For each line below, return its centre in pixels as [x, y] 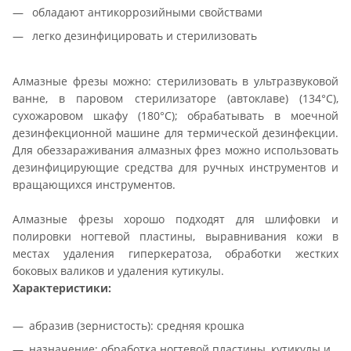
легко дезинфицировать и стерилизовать [143, 35]
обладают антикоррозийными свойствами [146, 12]
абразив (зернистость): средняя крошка [137, 325]
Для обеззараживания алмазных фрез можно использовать [175, 150]
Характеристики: [62, 288]
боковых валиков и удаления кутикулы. [120, 270]
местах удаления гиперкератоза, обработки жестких [175, 253]
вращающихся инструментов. [96, 184]
